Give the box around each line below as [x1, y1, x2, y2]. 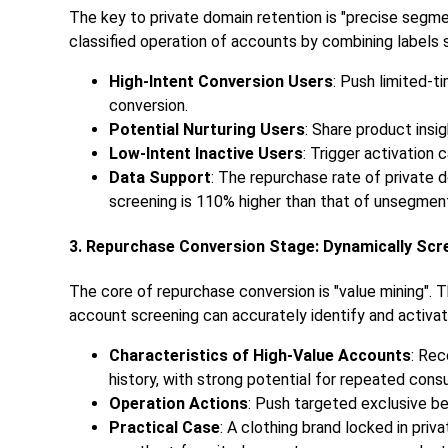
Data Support [109, 167, 211, 187]
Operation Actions [109, 394, 248, 414]
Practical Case [109, 418, 220, 438]
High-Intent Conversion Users [109, 71, 333, 91]
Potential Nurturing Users [109, 119, 305, 139]
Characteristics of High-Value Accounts [109, 346, 411, 366]
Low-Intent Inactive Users [109, 143, 303, 163]
